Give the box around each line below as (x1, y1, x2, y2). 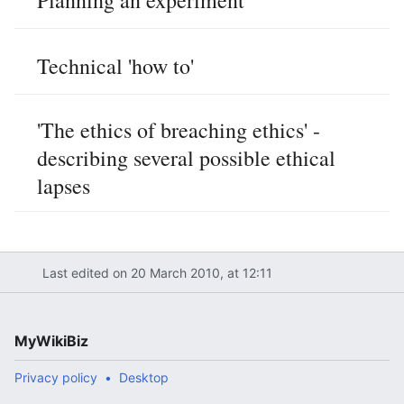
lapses (37, 171, 90, 200)
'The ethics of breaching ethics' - (37, 115, 320, 144)
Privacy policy (14, 370, 97, 385)
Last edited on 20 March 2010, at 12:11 (41, 264, 272, 280)
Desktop (119, 370, 169, 385)
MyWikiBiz (14, 332, 88, 350)
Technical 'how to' (37, 51, 194, 80)
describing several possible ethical (37, 143, 335, 172)
